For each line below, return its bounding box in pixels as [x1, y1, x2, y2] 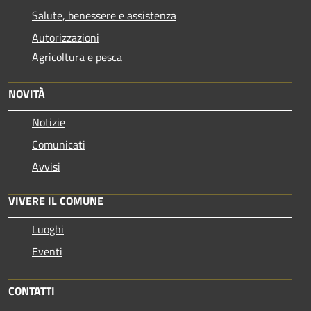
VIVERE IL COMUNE [8, 192, 103, 209]
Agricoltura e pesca [32, 48, 122, 65]
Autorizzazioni [32, 28, 99, 46]
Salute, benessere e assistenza [32, 6, 176, 24]
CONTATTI [8, 282, 55, 299]
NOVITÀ [8, 85, 45, 102]
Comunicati [32, 135, 85, 153]
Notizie [32, 113, 65, 131]
